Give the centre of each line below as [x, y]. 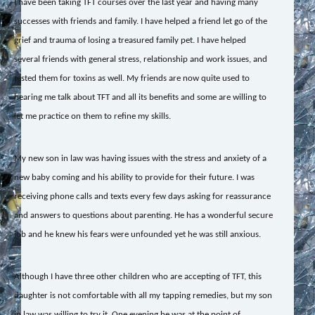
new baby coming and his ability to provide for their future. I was [134, 177]
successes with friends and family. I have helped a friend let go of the [140, 21]
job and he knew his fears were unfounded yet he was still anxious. [137, 234]
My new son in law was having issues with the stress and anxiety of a [140, 158]
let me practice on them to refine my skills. [93, 116]
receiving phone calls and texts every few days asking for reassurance [142, 196]
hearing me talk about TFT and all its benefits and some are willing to [140, 97]
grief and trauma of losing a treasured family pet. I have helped [130, 40]
